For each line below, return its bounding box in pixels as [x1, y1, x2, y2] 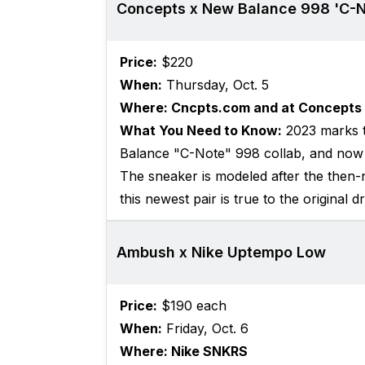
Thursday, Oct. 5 [161, 77, 269, 94]
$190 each [156, 297, 226, 314]
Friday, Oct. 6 [161, 320, 248, 337]
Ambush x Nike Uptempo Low [116, 244, 326, 262]
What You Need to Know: [119, 122, 282, 139]
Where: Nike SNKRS [119, 343, 248, 360]
